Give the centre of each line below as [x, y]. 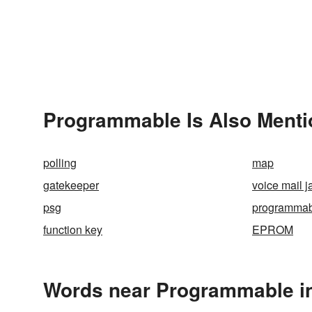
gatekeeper [71, 185]
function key [73, 229]
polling [60, 163]
